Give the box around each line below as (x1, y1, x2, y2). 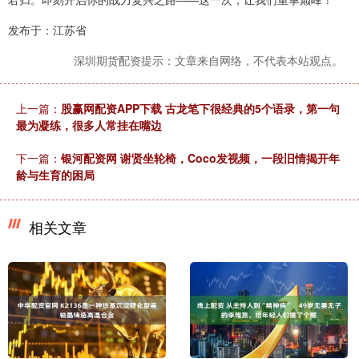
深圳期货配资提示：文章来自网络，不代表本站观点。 (74, 52, 343, 69)
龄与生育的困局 (16, 167, 95, 184)
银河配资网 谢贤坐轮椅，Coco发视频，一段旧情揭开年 (61, 150, 340, 167)
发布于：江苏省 (8, 22, 87, 38)
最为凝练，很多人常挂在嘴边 (16, 117, 162, 134)
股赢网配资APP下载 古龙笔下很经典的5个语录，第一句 (61, 100, 340, 117)
